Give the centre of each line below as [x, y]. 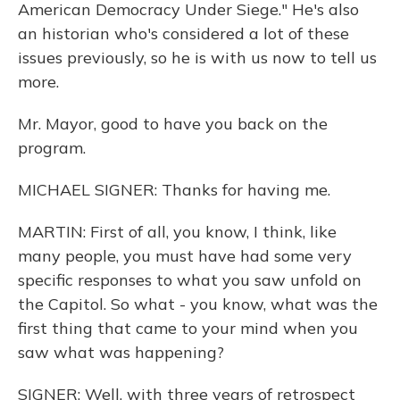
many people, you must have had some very [185, 256]
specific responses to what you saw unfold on [190, 280]
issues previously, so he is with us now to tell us [197, 58]
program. [52, 148]
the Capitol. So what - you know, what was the [198, 304]
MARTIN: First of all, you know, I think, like [177, 232]
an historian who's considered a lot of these [183, 33]
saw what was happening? [121, 352]
